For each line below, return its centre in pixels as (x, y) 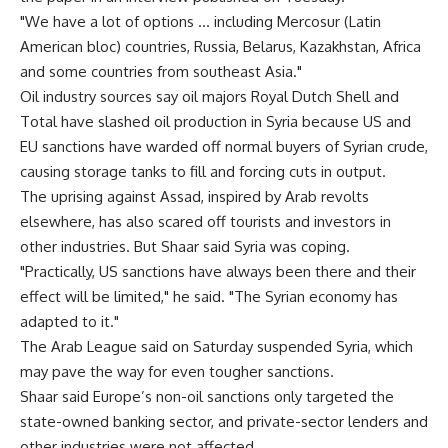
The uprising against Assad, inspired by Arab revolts (194, 196)
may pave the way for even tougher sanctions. (177, 371)
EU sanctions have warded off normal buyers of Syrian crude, (224, 146)
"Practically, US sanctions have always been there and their (218, 271)
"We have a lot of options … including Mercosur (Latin (200, 21)
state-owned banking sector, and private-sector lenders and (224, 421)
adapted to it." (69, 321)
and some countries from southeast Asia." (161, 71)
